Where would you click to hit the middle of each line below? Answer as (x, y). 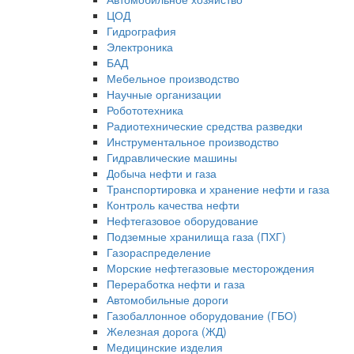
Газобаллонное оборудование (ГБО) (202, 315)
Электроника (140, 47)
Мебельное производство (173, 78)
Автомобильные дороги (168, 299)
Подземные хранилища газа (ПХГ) (196, 236)
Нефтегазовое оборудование (183, 220)
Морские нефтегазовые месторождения (211, 268)
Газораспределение (159, 252)
